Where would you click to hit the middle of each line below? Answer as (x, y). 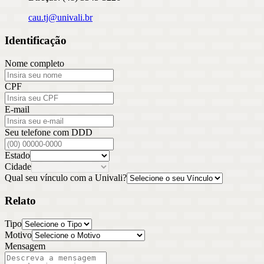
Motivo (18, 235)
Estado (17, 155)
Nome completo (34, 63)
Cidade (18, 166)
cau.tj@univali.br (60, 18)
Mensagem (25, 246)
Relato (20, 201)
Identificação (36, 40)
